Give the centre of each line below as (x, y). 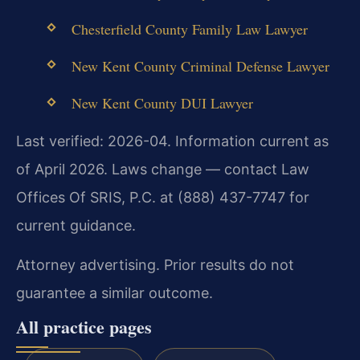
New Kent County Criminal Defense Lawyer (200, 66)
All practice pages (84, 327)
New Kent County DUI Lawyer (162, 103)
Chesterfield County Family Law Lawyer (189, 29)
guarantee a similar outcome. (115, 293)
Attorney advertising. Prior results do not (155, 265)
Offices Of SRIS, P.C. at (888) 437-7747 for (163, 197)
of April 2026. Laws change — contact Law (163, 169)
